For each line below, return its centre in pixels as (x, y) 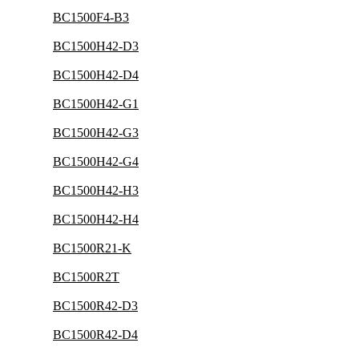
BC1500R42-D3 (95, 306)
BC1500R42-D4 (95, 335)
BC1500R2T (86, 277)
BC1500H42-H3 (96, 190)
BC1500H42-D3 (96, 46)
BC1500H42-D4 (96, 75)
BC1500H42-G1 (96, 104)
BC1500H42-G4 (96, 161)
